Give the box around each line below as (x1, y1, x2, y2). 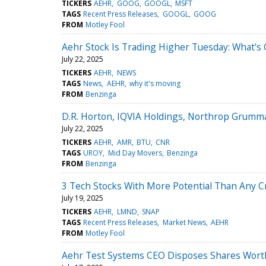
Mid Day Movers (107, 147, 162, 158)
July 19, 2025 (62, 192, 103, 203)
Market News (162, 217, 206, 227)
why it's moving (129, 78, 180, 88)
